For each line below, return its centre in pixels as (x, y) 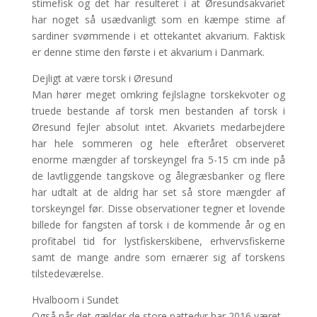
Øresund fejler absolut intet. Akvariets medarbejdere (158, 127)
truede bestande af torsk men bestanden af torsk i (158, 110)
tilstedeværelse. (67, 273)
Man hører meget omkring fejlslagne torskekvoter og (158, 94)
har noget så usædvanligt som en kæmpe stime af (158, 19)
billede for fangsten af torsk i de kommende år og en (158, 224)
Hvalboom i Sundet (75, 299)
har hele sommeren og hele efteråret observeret (158, 143)
